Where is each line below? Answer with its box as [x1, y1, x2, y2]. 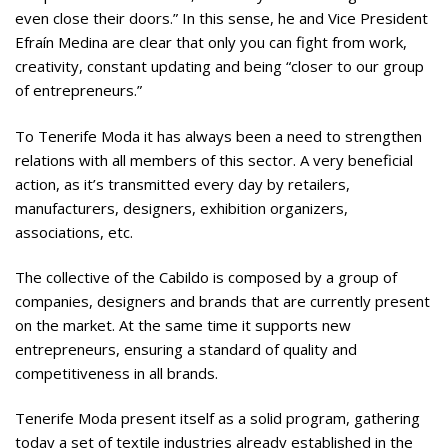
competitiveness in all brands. [15, 362, 218, 383]
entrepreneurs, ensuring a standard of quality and [15, 338, 357, 359]
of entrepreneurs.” [15, 80, 142, 101]
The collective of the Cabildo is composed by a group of [15, 266, 397, 287]
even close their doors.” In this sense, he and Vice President [15, 8, 428, 29]
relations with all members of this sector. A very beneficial [15, 149, 413, 170]
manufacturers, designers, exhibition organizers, [15, 197, 348, 218]
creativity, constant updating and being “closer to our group [15, 56, 424, 77]
